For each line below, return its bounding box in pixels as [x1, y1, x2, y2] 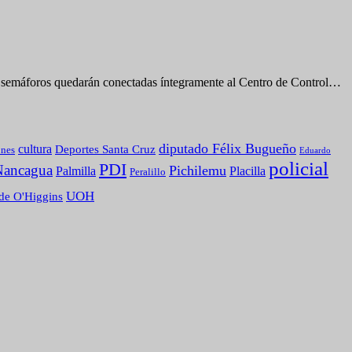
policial [269, 158, 328, 180]
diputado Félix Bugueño [159, 141, 296, 157]
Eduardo [299, 145, 331, 156]
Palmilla [56, 164, 96, 178]
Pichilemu [169, 163, 226, 179]
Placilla [229, 164, 266, 178]
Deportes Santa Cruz [55, 143, 156, 156]
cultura [18, 142, 52, 156]
